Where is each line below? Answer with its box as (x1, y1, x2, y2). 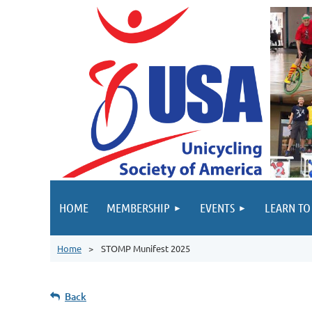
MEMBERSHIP (107, 200, 170, 215)
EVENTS (200, 200, 235, 215)
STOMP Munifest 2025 (101, 242, 190, 254)
